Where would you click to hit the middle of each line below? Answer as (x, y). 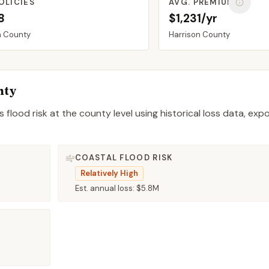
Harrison (185, 35)
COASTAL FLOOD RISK (124, 158)
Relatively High (109, 173)
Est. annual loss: (106, 188)
